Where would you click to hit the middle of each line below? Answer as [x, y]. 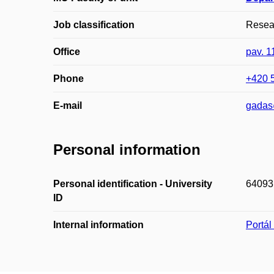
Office [67, 52]
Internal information [98, 224]
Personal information [127, 150]
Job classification [94, 25]
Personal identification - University [133, 183]
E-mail [68, 106]
